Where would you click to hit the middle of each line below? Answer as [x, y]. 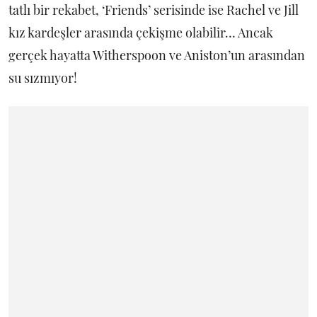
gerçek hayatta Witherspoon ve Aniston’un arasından [157, 55]
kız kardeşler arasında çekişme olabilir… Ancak [141, 32]
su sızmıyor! [44, 77]
